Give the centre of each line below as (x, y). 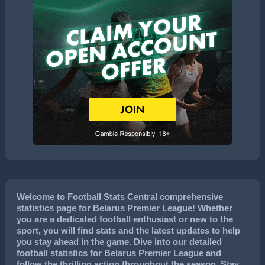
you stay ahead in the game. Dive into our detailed (119, 242)
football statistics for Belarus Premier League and (119, 253)
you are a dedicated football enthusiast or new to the (125, 219)
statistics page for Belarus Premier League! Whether (125, 208)
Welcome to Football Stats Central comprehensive (120, 197)
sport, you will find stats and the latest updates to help (128, 230)
